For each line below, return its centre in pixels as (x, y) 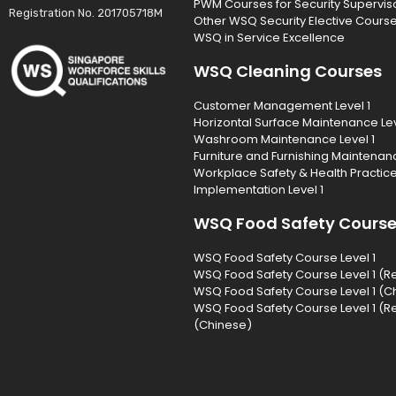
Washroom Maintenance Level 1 (284, 139)
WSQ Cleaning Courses (287, 71)
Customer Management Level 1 (282, 105)
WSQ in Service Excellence (269, 37)
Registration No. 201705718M (86, 13)
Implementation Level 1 (258, 189)
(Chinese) (222, 324)
